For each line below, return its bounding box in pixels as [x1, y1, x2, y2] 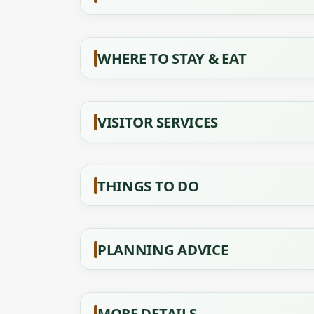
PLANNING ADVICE [97, 240, 228, 259]
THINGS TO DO [97, 176, 199, 196]
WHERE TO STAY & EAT [97, 48, 247, 68]
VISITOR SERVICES [97, 112, 219, 132]
